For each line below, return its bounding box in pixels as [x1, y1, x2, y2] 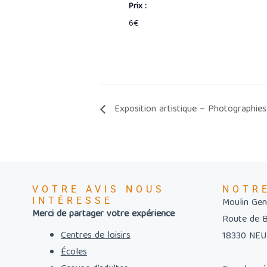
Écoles [60, 244, 87, 262]
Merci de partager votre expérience [32, 206, 175, 223]
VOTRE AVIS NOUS [32, 184, 165, 195]
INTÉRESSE [32, 195, 113, 207]
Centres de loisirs [60, 228, 131, 245]
